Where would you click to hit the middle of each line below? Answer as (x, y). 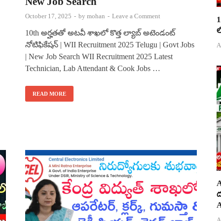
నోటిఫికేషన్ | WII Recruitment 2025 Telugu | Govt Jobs (110, 44)
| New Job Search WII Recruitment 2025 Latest (99, 56)
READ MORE (49, 93)
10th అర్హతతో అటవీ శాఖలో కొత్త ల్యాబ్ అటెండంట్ (100, 33)
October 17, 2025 (48, 16)
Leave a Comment (136, 16)
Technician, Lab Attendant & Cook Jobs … (93, 68)
